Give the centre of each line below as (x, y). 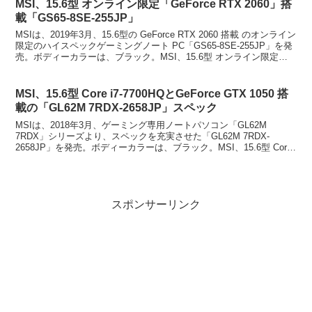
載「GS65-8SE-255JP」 (77, 17)
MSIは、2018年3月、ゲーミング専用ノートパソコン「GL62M (141, 125)
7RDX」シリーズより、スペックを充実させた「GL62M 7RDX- (143, 136)
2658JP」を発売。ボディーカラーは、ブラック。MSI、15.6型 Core (154, 147)
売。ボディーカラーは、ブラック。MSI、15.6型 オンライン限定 (147, 57)
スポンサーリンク (156, 205)
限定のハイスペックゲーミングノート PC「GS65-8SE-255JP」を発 (154, 46)
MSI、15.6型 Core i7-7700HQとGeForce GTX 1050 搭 (152, 94)
